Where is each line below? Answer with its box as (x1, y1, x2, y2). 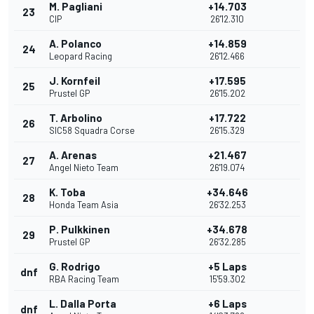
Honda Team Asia (49, 199, 118, 211)
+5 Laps (207, 260, 247, 273)
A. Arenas (49, 149, 97, 162)
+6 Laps (207, 297, 247, 310)
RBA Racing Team (49, 273, 119, 285)
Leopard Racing (49, 50, 112, 62)
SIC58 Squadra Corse (49, 125, 135, 137)
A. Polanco (49, 37, 102, 50)
